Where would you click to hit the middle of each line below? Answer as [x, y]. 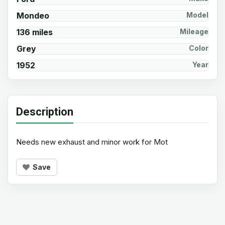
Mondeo [33, 16]
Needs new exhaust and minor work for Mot [92, 142]
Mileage [194, 31]
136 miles [35, 32]
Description [45, 112]
